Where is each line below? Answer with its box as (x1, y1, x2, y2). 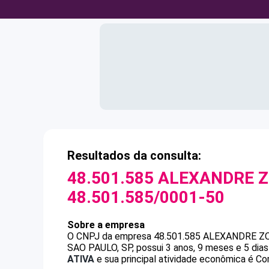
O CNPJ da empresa (67, 231, 154, 242)
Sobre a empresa (67, 219, 145, 231)
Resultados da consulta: (67, 148, 201, 163)
